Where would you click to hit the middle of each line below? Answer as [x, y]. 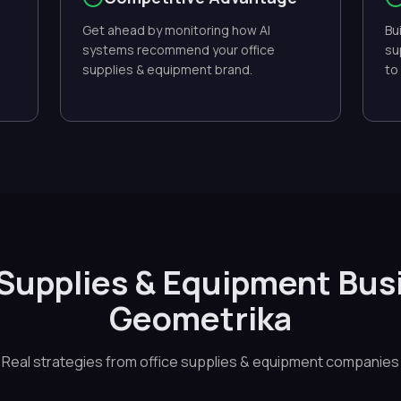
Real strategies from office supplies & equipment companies [200, 362]
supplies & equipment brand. [167, 69]
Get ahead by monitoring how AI [176, 30]
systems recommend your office [178, 50]
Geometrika [200, 318]
